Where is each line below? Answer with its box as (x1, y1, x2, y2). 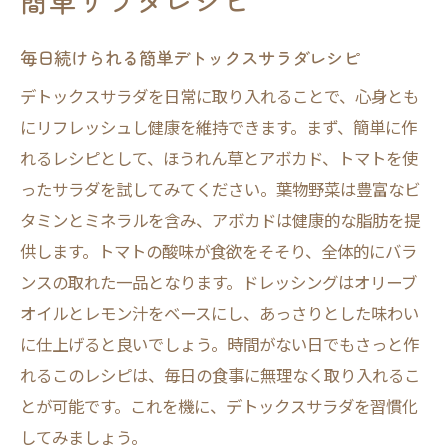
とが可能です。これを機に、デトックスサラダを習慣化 (20, 394, 418, 418)
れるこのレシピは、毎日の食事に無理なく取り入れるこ (20, 363, 420, 387)
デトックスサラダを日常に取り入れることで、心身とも (20, 84, 419, 108)
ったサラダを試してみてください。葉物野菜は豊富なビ (20, 177, 420, 201)
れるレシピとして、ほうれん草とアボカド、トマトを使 (20, 146, 418, 170)
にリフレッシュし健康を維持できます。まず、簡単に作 (20, 115, 417, 139)
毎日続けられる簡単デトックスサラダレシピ (20, 45, 360, 70)
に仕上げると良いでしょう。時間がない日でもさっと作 (20, 332, 419, 356)
